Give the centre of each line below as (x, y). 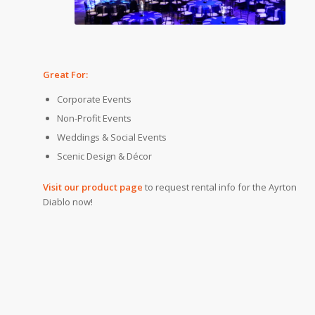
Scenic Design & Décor (104, 156)
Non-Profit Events (94, 118)
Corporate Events (94, 99)
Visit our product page (92, 187)
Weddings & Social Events (111, 137)
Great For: (65, 75)
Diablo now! (67, 202)
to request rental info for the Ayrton (219, 187)
